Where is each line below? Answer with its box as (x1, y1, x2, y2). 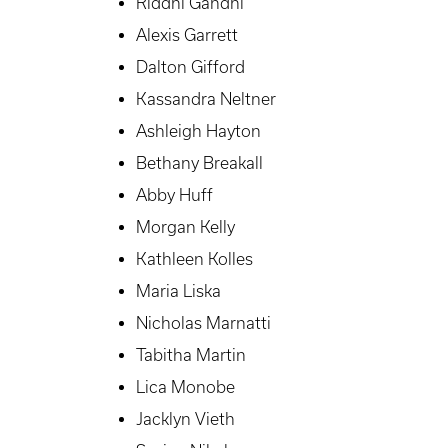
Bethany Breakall (136, 154, 263, 173)
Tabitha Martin (136, 346, 246, 365)
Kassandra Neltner (136, 90, 276, 109)
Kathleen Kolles (136, 250, 253, 269)
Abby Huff (136, 186, 213, 205)
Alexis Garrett (136, 26, 238, 45)
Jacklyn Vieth (136, 410, 235, 429)
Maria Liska (136, 282, 221, 301)
